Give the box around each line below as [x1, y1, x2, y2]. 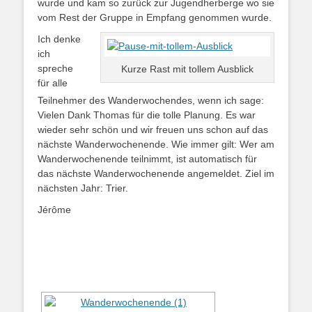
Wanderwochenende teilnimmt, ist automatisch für [38, 153, 257, 164]
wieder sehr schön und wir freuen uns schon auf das [38, 124, 268, 135]
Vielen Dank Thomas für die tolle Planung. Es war [38, 109, 256, 120]
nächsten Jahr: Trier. [38, 182, 128, 194]
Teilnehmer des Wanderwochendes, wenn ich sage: [38, 95, 264, 106]
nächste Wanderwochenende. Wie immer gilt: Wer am [38, 139, 274, 150]
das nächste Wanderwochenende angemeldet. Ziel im [38, 168, 274, 179]
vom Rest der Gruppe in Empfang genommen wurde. [38, 12, 272, 23]
